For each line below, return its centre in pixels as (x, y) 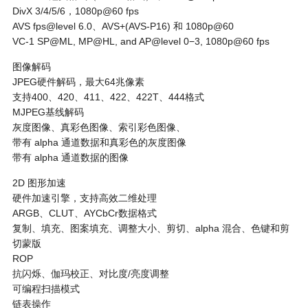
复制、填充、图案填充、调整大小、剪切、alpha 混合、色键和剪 (151, 229)
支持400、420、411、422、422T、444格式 (108, 97)
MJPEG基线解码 (48, 112)
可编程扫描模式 (46, 289)
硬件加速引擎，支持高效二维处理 (84, 198)
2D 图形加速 (39, 183)
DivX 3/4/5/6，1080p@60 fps (75, 11)
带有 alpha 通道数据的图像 (70, 158)
